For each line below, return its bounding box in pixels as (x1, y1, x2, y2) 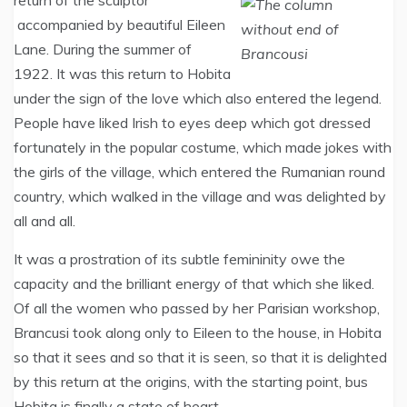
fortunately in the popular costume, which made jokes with (14, 138, 392, 156)
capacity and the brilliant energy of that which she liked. (14, 274, 374, 293)
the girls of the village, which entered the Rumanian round (14, 163, 385, 181)
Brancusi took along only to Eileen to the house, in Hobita (14, 323, 382, 342)
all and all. (14, 212, 75, 230)
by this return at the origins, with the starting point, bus (14, 372, 368, 391)
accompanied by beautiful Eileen (14, 15, 225, 34)
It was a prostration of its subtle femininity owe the (14, 250, 345, 268)
